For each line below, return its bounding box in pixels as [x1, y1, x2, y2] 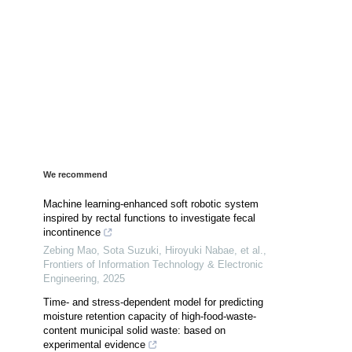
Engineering [43, 272, 97, 284]
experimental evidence [43, 338, 145, 350]
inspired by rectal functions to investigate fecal [43, 211, 255, 224]
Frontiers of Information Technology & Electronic [43, 258, 263, 270]
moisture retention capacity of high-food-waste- [43, 310, 256, 322]
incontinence [43, 225, 101, 238]
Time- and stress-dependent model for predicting [43, 295, 263, 308]
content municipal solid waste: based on [43, 324, 225, 336]
